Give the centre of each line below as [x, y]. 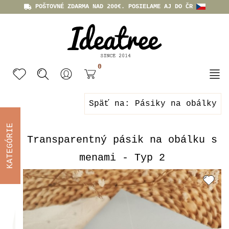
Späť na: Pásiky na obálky [153, 104]
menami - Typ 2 [122, 158]
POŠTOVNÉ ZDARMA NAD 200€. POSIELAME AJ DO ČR [114, 7]
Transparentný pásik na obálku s [122, 140]
